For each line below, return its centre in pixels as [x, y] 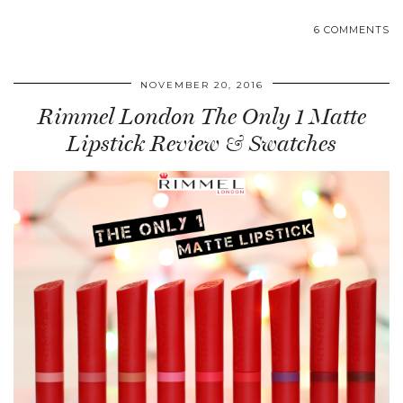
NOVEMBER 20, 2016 [201, 85]
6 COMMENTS [352, 30]
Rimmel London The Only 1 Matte [201, 117]
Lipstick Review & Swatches [201, 144]
